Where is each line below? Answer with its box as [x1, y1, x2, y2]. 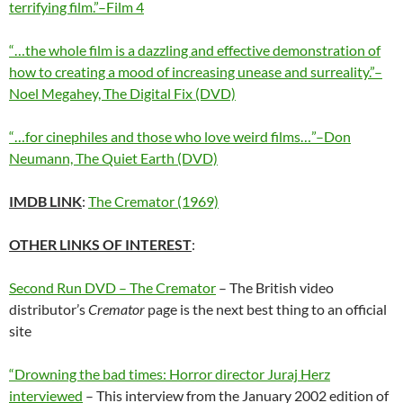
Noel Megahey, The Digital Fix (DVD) [9, 84, 236, 102]
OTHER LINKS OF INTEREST [9, 235, 192, 253]
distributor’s [9, 300, 88, 318]
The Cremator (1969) [88, 192, 219, 210]
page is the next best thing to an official [145, 300, 387, 318]
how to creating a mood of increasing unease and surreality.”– [9, 62, 382, 80]
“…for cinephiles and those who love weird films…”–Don [9, 127, 351, 145]
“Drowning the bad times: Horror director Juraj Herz [9, 364, 330, 382]
